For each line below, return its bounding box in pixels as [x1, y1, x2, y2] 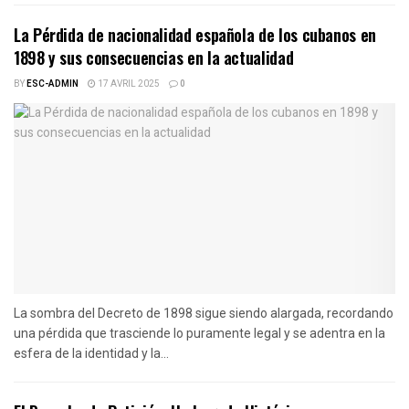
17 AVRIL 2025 [96, 77, 160, 90]
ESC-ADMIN [26, 77, 79, 90]
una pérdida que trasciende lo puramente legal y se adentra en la [14, 325, 385, 341]
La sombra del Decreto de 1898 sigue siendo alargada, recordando [14, 305, 393, 320]
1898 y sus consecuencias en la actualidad [14, 45, 294, 69]
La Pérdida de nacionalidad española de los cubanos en [14, 22, 376, 47]
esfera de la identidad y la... [14, 345, 169, 361]
